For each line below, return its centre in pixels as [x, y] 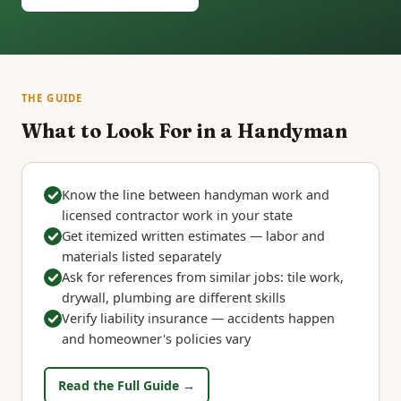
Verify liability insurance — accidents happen [198, 319]
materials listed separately [141, 257]
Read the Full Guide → [126, 385]
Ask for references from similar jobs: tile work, [203, 277]
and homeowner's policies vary [156, 339]
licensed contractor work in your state [177, 216]
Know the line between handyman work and [196, 195]
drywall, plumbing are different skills [174, 298]
